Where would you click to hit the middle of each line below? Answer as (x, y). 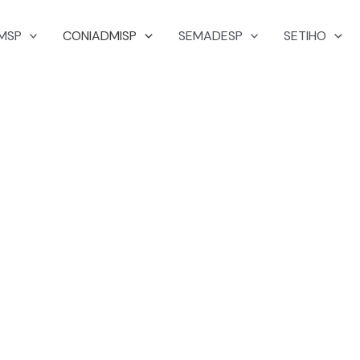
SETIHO (305, 36)
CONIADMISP (100, 36)
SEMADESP (210, 36)
